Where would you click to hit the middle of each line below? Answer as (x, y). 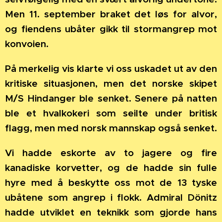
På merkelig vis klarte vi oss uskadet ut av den (111, 69)
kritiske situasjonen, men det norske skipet (111, 83)
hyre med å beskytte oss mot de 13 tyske (111, 183)
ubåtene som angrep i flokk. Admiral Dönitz (111, 197)
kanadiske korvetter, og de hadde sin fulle (111, 168)
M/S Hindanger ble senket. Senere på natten (111, 98)
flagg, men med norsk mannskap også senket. (111, 128)
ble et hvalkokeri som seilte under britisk (111, 113)
